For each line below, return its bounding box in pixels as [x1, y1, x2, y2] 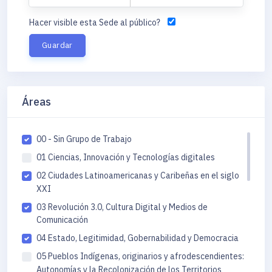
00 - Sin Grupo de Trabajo [36, 133, 132, 144]
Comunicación [36, 214, 88, 226]
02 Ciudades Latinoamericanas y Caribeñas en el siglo [36, 169, 239, 181]
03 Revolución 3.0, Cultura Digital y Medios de [36, 201, 208, 212]
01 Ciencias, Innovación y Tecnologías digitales [36, 151, 215, 163]
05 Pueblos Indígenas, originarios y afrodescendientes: [36, 251, 244, 262]
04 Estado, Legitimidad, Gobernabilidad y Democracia [36, 233, 239, 244]
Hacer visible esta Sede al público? [29, 17, 160, 29]
